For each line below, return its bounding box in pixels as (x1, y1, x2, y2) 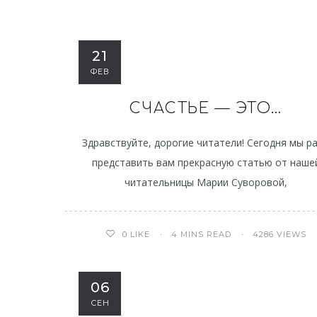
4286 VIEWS (253, 229, 307, 239)
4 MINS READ (171, 229, 232, 239)
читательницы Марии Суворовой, (125, 175, 288, 189)
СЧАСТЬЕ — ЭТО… (129, 100, 283, 117)
